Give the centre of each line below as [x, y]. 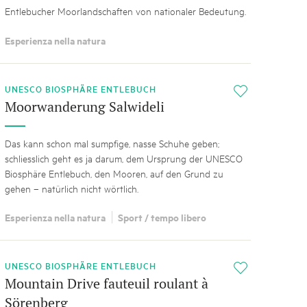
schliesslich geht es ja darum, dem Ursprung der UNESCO [123, 158]
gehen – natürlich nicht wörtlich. [71, 188]
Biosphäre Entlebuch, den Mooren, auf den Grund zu [114, 173]
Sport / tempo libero [162, 217]
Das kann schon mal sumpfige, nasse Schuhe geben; [112, 143]
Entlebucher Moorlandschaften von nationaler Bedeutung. [125, 11]
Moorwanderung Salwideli [84, 106]
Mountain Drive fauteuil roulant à [106, 284]
